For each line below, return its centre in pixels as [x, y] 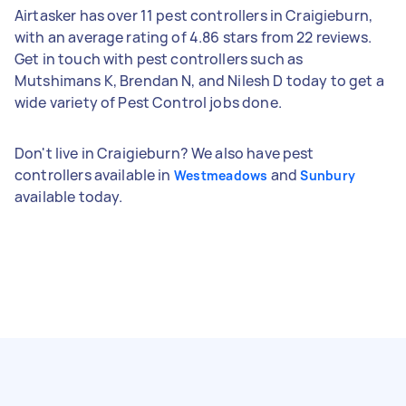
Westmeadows [221, 175]
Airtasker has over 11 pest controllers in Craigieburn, [194, 15]
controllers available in [94, 174]
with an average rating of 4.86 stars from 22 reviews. [193, 37]
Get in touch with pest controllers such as [159, 58]
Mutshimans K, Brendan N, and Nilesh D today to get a [199, 80]
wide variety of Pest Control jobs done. [148, 102]
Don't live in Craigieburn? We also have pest [164, 153]
